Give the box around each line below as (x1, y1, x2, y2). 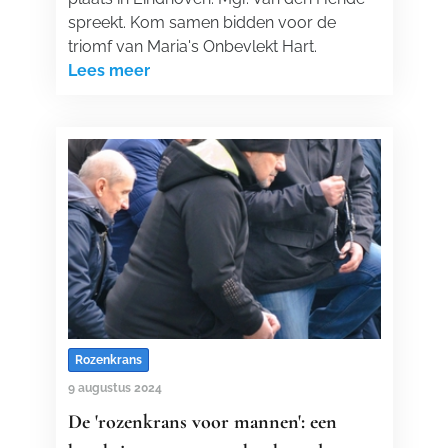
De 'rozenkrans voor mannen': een (67, 410, 337, 434)
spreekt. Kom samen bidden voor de (67, 13, 336, 32)
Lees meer (67, 61, 150, 80)
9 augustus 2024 (67, 381, 162, 395)
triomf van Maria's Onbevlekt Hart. (67, 37, 317, 56)
